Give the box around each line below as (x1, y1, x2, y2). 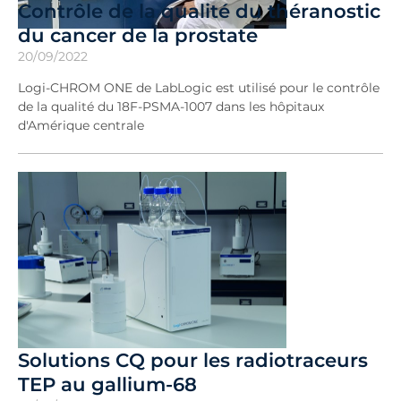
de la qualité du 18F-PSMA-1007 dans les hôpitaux (18, 98, 324, 115)
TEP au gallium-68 (18, 372, 197, 396)
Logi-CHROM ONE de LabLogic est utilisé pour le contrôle (18, 79, 380, 96)
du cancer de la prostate (18, 22, 258, 47)
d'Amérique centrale (18, 116, 144, 133)
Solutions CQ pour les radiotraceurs (18, 348, 368, 371)
